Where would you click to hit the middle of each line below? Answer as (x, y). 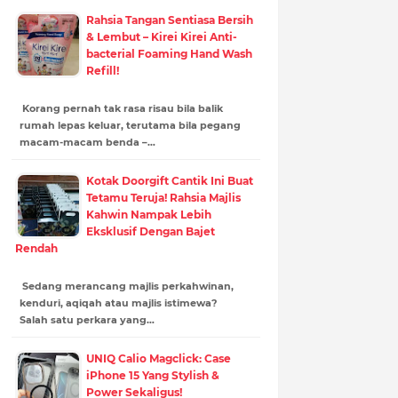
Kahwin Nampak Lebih (148, 214)
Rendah (36, 248)
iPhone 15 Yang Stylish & (152, 375)
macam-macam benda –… (87, 142)
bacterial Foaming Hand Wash (169, 53)
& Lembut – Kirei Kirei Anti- (161, 36)
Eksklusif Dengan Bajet (150, 231)
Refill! (102, 70)
